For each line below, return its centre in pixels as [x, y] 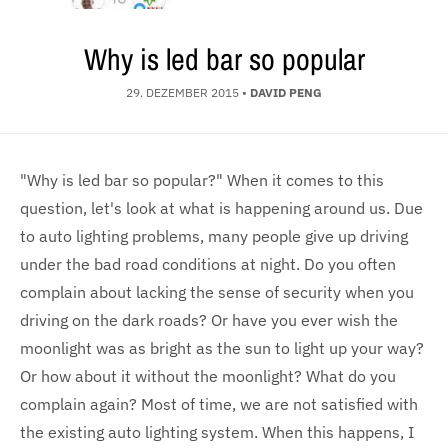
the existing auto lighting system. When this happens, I [217, 431]
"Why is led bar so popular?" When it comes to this [202, 179]
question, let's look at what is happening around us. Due [221, 207]
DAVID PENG [286, 92]
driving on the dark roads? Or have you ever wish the [209, 319]
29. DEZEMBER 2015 [182, 92]
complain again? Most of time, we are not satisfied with [219, 403]
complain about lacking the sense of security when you [217, 291]
